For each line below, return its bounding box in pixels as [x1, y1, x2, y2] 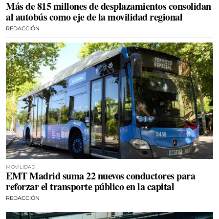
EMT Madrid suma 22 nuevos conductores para [6, 169, 195, 183]
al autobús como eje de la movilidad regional [6, 9, 182, 24]
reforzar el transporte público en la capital [6, 179, 174, 194]
